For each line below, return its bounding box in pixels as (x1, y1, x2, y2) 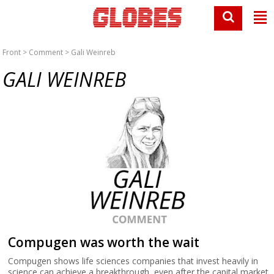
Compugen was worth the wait (8, 234, 200, 251)
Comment (29, 47, 64, 57)
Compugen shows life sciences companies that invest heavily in (8, 255, 259, 267)
